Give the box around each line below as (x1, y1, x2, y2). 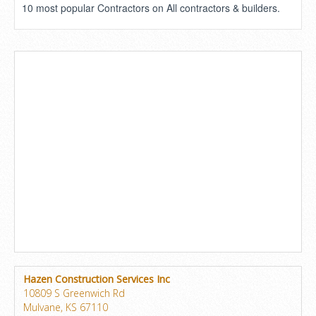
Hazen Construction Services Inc (23, 272, 170, 286)
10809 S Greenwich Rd (23, 286, 125, 300)
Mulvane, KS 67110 (23, 300, 108, 314)
